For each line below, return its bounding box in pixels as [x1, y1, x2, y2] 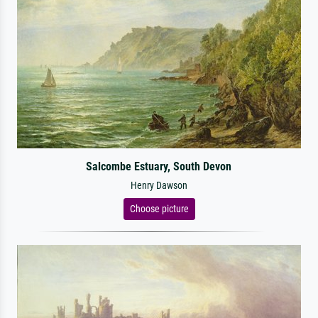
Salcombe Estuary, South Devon [86, 160, 232, 173]
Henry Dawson [131, 180, 187, 192]
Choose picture [129, 203, 189, 214]
